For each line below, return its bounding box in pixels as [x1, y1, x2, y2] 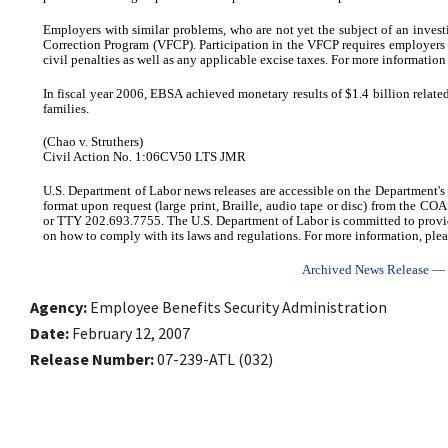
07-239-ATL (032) [157, 348, 273, 369]
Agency [30, 296, 83, 317]
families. [43, 101, 89, 116]
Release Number [30, 348, 150, 369]
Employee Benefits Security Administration [90, 296, 387, 317]
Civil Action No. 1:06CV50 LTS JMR [43, 150, 246, 165]
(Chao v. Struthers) [43, 135, 143, 150]
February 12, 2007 [72, 322, 190, 343]
